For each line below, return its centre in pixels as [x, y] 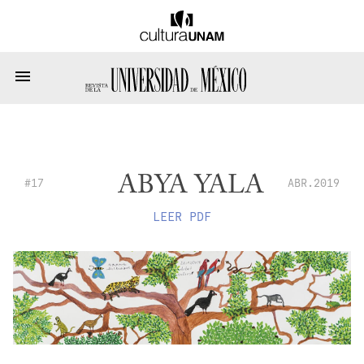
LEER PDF [182, 217]
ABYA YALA [191, 186]
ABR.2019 [313, 182]
